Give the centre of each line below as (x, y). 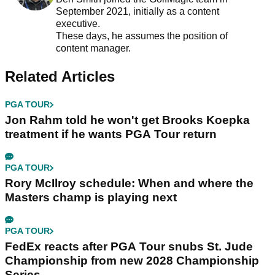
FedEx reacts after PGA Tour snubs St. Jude (129, 247)
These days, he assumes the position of (141, 36)
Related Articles (60, 77)
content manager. (94, 48)
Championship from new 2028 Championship (132, 261)
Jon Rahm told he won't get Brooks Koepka (127, 120)
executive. (79, 24)
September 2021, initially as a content (137, 12)
